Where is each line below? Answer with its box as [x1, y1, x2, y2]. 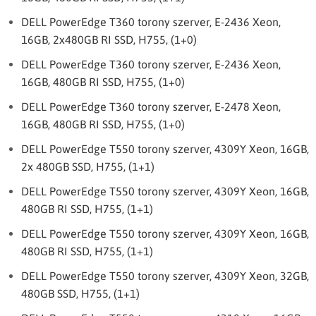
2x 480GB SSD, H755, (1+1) [21, 160, 154, 173]
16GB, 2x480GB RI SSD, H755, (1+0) [21, 33, 197, 46]
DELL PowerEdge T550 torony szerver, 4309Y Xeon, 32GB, [21, 269, 309, 282]
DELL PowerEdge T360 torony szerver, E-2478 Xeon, [21, 100, 281, 113]
